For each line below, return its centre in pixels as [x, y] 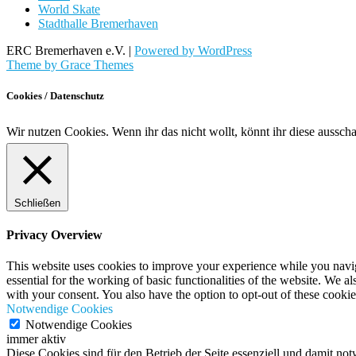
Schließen [37, 203]
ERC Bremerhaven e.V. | [70, 51]
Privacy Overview [54, 234]
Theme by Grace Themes [70, 65]
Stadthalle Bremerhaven [98, 24]
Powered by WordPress [193, 51]
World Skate [69, 10]
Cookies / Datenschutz [55, 96]
